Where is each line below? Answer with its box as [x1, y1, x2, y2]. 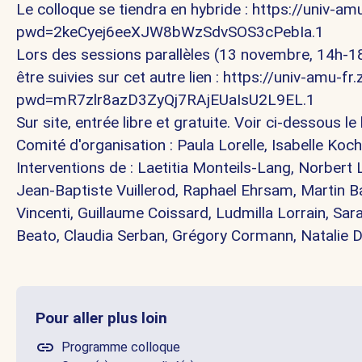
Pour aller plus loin [36, 309, 167, 328]
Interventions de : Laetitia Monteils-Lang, [16, 158, 298, 178]
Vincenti [16, 204, 70, 223]
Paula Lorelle [177, 136, 264, 155]
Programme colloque [61, 339, 180, 356]
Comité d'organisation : [16, 136, 177, 155]
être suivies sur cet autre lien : [16, 68, 223, 87]
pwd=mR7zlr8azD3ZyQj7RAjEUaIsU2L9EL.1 [16, 90, 315, 110]
